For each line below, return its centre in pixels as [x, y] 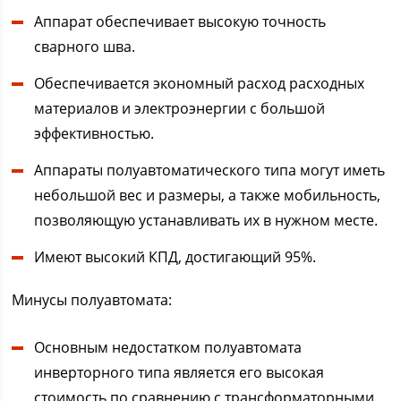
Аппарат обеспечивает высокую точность [180, 22]
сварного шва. [85, 47]
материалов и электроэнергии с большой [180, 109]
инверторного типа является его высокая [179, 373]
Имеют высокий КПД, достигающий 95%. [175, 257]
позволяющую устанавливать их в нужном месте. [206, 221]
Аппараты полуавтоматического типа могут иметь [210, 171]
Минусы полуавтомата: [92, 300]
